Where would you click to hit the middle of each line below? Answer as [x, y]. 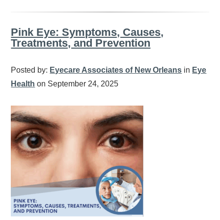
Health [23, 84]
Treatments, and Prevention [81, 43]
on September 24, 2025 [77, 84]
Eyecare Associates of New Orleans [116, 70]
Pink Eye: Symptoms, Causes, [87, 32]
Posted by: [30, 70]
